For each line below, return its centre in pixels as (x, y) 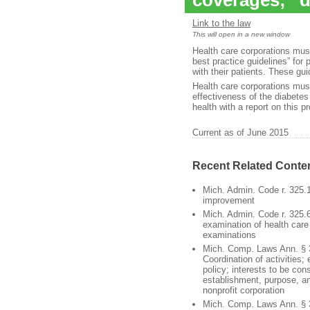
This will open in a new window (241, 34)
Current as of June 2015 (240, 132)
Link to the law (221, 23)
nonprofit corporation (244, 290)
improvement (229, 200)
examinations (229, 235)
